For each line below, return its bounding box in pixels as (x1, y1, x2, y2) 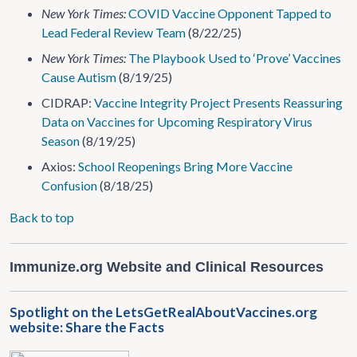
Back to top (10, 210, 74, 225)
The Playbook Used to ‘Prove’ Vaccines (128, 50, 341, 65)
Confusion (41, 178, 97, 193)
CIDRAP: (41, 95, 94, 110)
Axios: (41, 159, 78, 174)
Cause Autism (41, 69, 116, 84)
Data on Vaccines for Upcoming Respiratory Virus (41, 114, 312, 129)
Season (41, 133, 82, 148)
